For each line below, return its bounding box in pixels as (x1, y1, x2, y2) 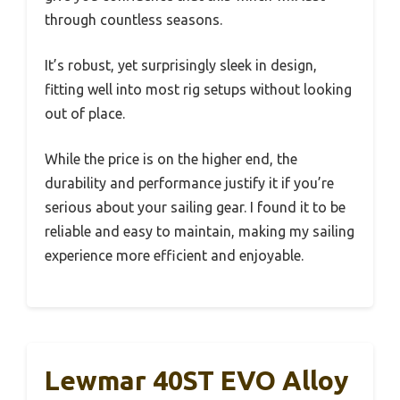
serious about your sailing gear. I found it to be (45, 198, 346, 215)
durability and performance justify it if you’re (45, 174, 334, 191)
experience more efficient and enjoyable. (45, 246, 304, 263)
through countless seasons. (45, 11, 222, 28)
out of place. (45, 104, 125, 121)
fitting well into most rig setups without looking (45, 80, 352, 97)
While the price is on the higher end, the (45, 150, 297, 167)
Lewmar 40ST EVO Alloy (45, 364, 348, 396)
